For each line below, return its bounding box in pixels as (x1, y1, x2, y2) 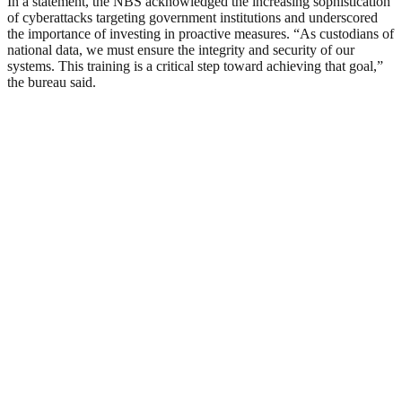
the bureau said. (7, 74, 96, 91)
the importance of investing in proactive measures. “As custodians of (7, 26, 394, 42)
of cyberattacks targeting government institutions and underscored (7, 10, 378, 26)
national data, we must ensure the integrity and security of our (7, 42, 354, 58)
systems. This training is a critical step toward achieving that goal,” (7, 58, 383, 74)
